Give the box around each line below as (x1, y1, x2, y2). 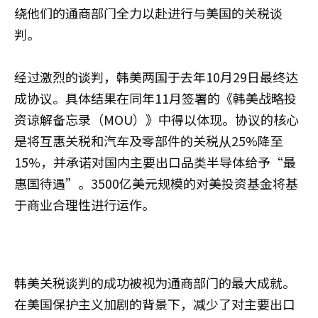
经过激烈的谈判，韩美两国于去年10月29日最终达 (14, 67, 298, 86)
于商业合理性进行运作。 (14, 194, 155, 214)
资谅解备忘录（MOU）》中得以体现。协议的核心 (14, 109, 299, 128)
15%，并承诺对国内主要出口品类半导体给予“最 (14, 152, 296, 171)
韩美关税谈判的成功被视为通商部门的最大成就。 (14, 273, 295, 292)
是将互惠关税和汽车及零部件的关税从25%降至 (14, 131, 283, 150)
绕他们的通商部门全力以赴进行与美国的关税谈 (14, 3, 283, 22)
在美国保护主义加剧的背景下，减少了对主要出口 (14, 294, 295, 313)
